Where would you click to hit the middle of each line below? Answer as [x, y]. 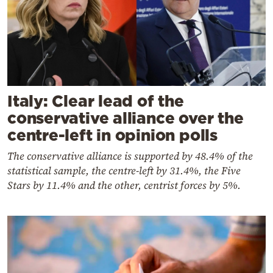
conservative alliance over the [126, 118]
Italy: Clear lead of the [96, 101]
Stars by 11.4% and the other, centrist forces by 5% [122, 186]
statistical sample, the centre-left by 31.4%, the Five [124, 171]
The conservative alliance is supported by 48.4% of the [130, 156]
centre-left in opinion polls [112, 135]
